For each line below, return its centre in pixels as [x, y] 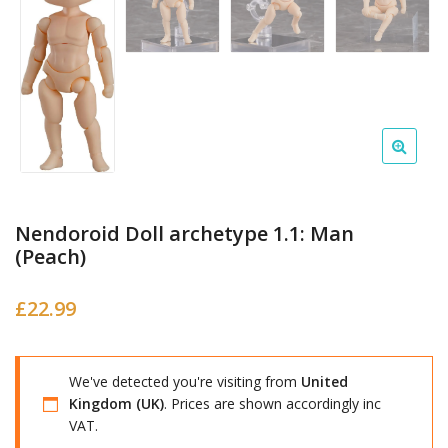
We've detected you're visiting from [185, 382]
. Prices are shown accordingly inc [272, 404]
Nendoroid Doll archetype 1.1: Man [184, 234]
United [324, 382]
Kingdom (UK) [116, 404]
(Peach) [50, 257]
